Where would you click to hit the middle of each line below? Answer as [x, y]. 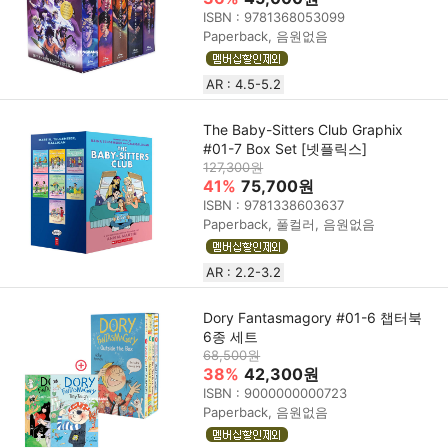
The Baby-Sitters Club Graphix [303, 129]
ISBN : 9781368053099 [274, 16]
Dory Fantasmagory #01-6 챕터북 [313, 317]
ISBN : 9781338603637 [274, 204]
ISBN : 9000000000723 [275, 392]
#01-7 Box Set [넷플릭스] [285, 148]
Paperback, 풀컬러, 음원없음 [289, 223]
